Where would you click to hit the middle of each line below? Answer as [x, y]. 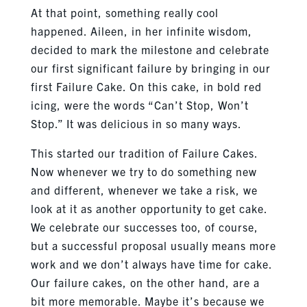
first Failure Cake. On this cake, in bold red [146, 86]
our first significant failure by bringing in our [150, 67]
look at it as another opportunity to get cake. [149, 208]
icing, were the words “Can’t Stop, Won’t [139, 105]
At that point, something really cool [124, 12]
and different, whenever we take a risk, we [144, 189]
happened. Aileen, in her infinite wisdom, [141, 30]
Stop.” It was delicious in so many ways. [136, 123]
